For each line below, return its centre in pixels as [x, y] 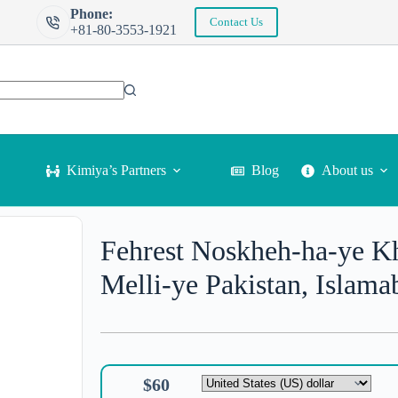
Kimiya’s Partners [116, 170]
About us [347, 170]
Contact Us [236, 22]
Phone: [91, 14]
